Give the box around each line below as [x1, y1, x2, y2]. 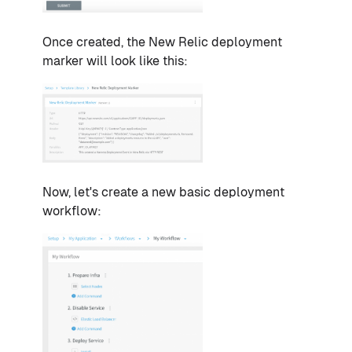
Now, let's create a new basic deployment [42, 185, 284, 200]
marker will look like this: [42, 53, 188, 69]
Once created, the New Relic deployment [42, 35, 282, 50]
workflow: [42, 203, 101, 219]
